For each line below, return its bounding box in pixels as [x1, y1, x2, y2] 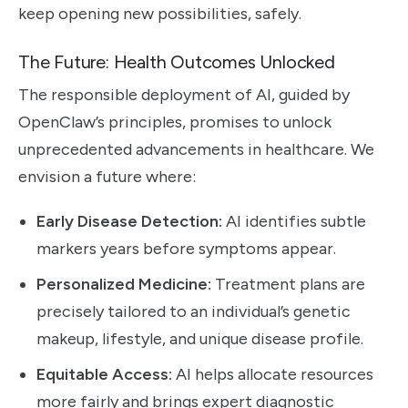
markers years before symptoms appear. [36, 238, 336, 259]
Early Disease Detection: [36, 210, 222, 231]
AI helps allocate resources [172, 363, 373, 384]
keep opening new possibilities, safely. [18, 3, 301, 24]
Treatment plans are [211, 273, 365, 294]
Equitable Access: [36, 363, 172, 384]
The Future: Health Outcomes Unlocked [18, 51, 335, 74]
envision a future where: [18, 167, 196, 188]
